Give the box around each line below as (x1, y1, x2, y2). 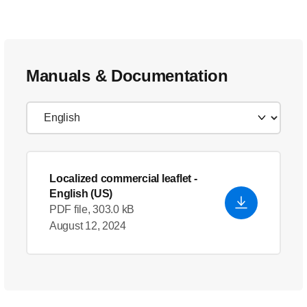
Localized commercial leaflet (49, 173, 191, 184)
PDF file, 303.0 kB (49, 204, 135, 215)
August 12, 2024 (49, 220, 126, 232)
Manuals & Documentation (26, 66, 228, 85)
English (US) (49, 188, 112, 199)
